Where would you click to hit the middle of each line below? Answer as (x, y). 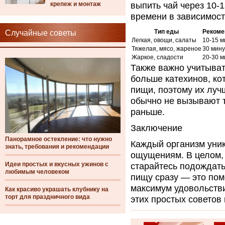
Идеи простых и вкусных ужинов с (57, 164)
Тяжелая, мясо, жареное (166, 49)
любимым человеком (37, 172)
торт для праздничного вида (47, 197)
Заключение (156, 128)
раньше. (148, 112)
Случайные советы (41, 33)
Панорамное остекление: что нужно (59, 139)
